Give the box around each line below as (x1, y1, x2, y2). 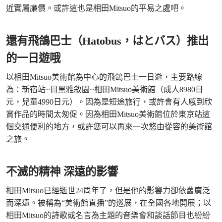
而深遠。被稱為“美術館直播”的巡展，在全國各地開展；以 (6, 198, 211, 207)
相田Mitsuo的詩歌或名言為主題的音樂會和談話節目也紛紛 (6, 211, 210, 220)
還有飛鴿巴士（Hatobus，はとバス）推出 (6, 34, 209, 47)
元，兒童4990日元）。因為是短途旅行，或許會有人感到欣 (6, 97, 212, 106)
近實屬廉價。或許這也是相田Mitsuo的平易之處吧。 (6, 3, 186, 12)
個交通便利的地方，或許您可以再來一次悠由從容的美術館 (6, 122, 212, 131)
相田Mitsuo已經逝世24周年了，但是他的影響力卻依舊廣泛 (6, 186, 210, 195)
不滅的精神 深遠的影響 (6, 165, 118, 178)
